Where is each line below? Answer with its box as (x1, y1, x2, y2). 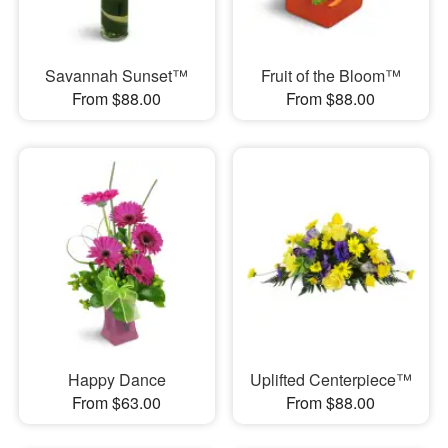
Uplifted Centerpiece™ (249, 367, 412, 391)
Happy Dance (67, 367, 166, 391)
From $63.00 (72, 390, 162, 414)
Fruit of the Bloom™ (260, 64, 401, 88)
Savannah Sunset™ (45, 64, 189, 88)
